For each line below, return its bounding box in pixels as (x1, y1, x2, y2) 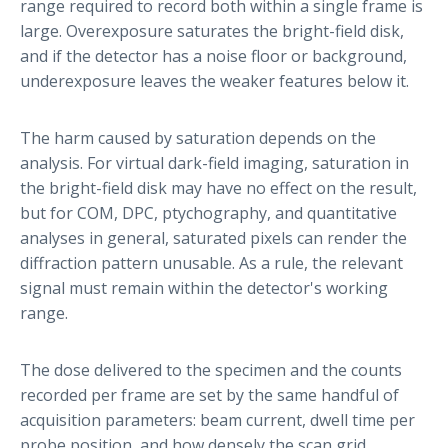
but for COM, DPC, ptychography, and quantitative (20, 201, 397, 224)
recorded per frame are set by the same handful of (20, 383, 399, 406)
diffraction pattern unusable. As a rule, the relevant (20, 251, 403, 274)
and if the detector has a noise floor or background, (20, 44, 407, 67)
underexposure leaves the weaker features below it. (20, 69, 409, 92)
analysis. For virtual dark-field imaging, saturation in (20, 151, 409, 174)
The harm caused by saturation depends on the (20, 126, 376, 149)
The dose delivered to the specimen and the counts (20, 358, 402, 381)
